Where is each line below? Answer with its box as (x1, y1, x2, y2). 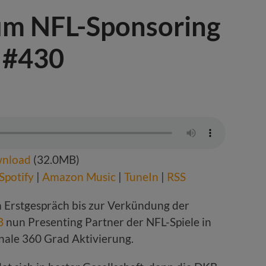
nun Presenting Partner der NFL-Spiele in (4, 215, 211, 229)
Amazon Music (42, 170, 116, 184)
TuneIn (124, 170, 159, 184)
